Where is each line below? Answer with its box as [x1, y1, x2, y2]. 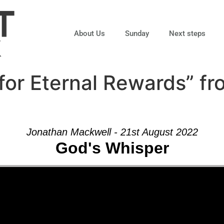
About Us [73, 28, 105, 38]
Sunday [124, 28, 149, 38]
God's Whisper [55, 138, 169, 157]
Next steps [168, 28, 205, 38]
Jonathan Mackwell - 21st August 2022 [26, 126, 198, 137]
